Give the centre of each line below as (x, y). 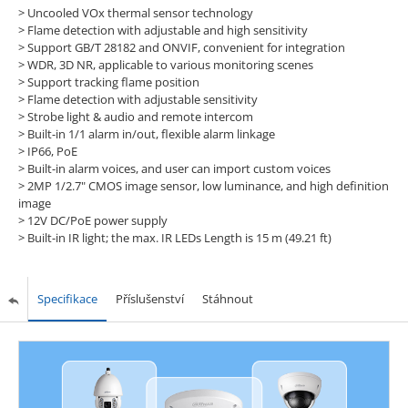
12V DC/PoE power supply (97, 220)
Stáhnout (227, 298)
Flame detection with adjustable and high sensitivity (167, 30)
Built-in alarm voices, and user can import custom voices (178, 168)
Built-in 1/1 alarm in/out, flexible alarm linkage (151, 133)
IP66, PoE (52, 151)
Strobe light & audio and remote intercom (140, 116)
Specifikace (67, 298)
